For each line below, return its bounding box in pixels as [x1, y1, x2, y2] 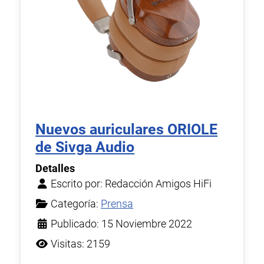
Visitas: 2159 [51, 238, 111, 250]
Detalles [35, 163, 75, 175]
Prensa [101, 198, 134, 210]
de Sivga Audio [35, 138, 135, 156]
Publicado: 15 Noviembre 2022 [51, 218, 193, 230]
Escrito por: [48, 178, 105, 190]
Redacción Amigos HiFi [105, 178, 212, 190]
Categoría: [48, 198, 101, 210]
